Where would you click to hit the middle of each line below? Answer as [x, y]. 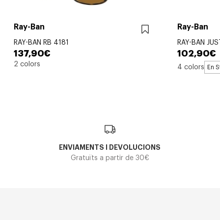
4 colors [191, 67]
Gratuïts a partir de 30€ [110, 158]
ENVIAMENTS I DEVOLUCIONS [110, 148]
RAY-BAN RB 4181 [41, 43]
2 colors [27, 65]
